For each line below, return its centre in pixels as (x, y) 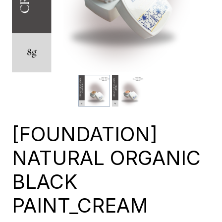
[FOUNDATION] (85, 134)
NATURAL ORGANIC (106, 158)
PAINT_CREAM (80, 205)
